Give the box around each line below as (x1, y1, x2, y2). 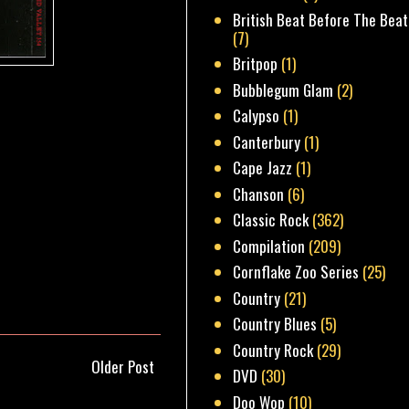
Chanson (233, 182, 285, 205)
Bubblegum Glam (233, 78, 334, 101)
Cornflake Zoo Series (233, 260, 360, 284)
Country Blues (233, 312, 318, 336)
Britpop (233, 52, 278, 76)
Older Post (91, 355, 154, 379)
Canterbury (233, 130, 301, 153)
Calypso (233, 104, 280, 128)
